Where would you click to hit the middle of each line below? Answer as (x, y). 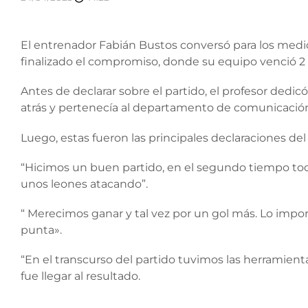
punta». (41, 230)
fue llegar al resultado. (80, 276)
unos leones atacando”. (84, 184)
